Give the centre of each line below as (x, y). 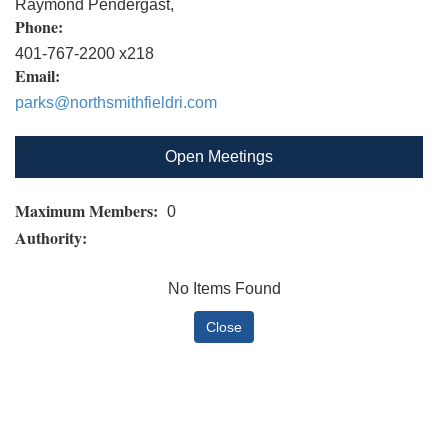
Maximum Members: (89, 210)
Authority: (53, 237)
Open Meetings (219, 156)
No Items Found (224, 288)
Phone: (39, 26)
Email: (37, 75)
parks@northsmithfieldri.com (116, 102)
